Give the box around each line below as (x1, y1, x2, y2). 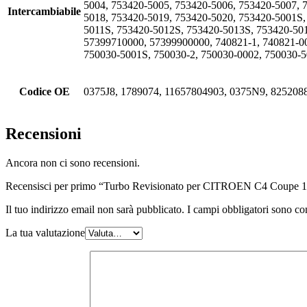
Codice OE (19, 85, 70, 97)
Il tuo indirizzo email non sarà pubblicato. (5, 203, 184, 215)
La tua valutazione (5, 226, 85, 238)
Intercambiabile (8, 5, 81, 17)
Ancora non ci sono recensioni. (5, 156, 140, 169)
